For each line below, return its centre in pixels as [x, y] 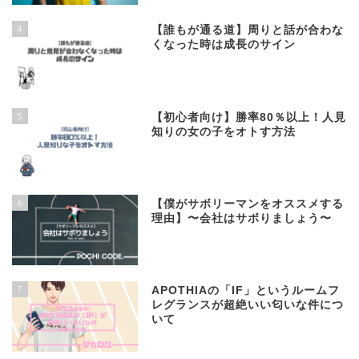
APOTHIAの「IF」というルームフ [246, 290]
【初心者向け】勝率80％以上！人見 [249, 117]
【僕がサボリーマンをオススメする [248, 204]
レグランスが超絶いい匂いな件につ [248, 305]
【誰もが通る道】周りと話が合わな [248, 30]
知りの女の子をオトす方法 [224, 131]
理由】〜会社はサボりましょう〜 [242, 218]
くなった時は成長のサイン [224, 45]
